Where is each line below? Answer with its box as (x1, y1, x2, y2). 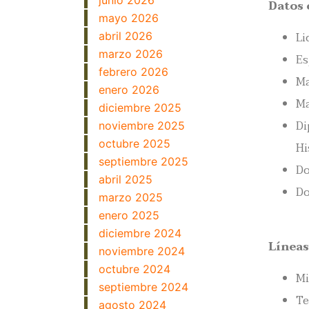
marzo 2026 (99, 47, 163, 61)
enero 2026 (99, 83, 159, 97)
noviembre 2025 (99, 119, 185, 132)
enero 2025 (99, 208, 159, 222)
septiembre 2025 (99, 154, 188, 168)
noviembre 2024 (99, 244, 185, 258)
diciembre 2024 (99, 226, 181, 240)
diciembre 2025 (99, 101, 181, 114)
